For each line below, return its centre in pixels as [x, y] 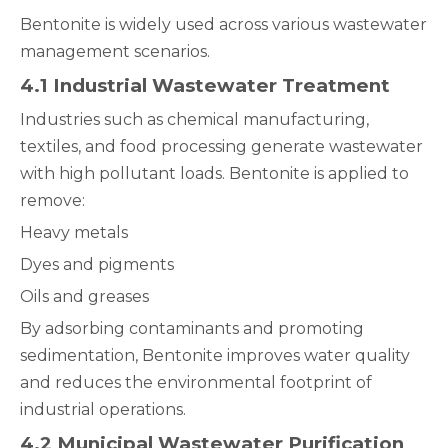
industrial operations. [103, 409]
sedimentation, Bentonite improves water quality [215, 355]
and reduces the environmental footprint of [196, 382]
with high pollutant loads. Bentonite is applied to [214, 173]
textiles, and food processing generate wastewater [221, 146]
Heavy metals [74, 232]
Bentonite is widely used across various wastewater [223, 24]
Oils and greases [84, 296]
